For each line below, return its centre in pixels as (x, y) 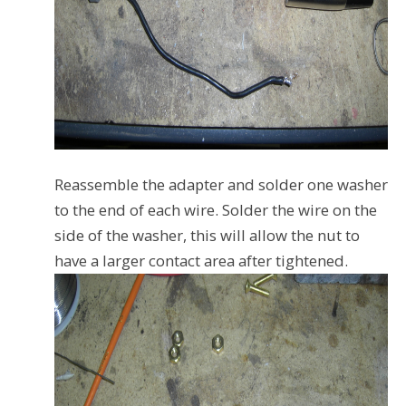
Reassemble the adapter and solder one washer (221, 184)
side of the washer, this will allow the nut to (207, 235)
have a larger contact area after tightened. (201, 260)
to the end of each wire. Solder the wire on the (216, 209)
